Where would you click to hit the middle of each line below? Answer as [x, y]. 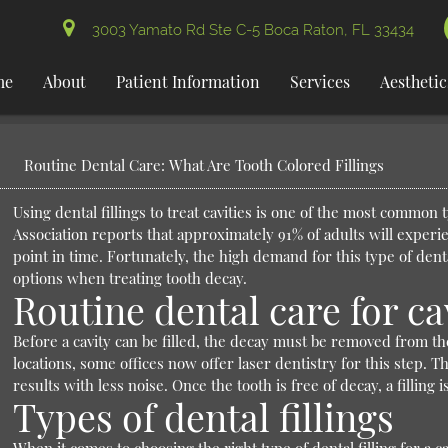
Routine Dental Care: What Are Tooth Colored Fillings [204, 165]
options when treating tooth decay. [129, 278]
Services [320, 81]
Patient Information [188, 81]
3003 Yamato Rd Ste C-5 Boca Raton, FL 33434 [249, 30]
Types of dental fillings [203, 416]
